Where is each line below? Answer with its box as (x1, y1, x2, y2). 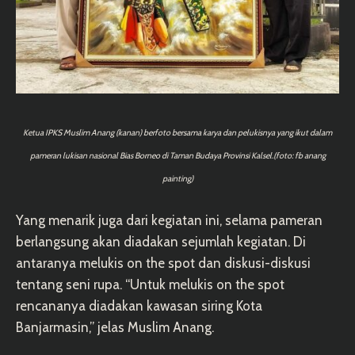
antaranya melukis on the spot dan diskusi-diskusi (16, 254, 311, 271)
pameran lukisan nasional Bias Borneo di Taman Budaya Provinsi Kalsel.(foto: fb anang (29, 150, 326, 161)
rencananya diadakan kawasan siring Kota (16, 297, 262, 314)
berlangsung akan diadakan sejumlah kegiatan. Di (16, 233, 306, 250)
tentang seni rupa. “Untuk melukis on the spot (16, 276, 284, 292)
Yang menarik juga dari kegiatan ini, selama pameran (16, 212, 323, 228)
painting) (162, 173, 193, 184)
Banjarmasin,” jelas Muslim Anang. (16, 319, 214, 335)
